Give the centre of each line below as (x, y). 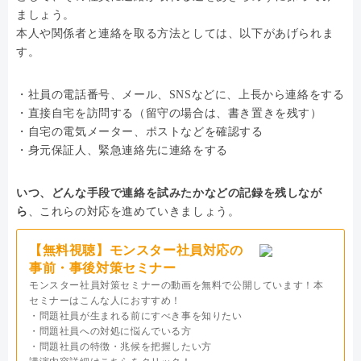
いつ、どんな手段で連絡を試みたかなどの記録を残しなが (169, 193)
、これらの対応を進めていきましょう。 (134, 211)
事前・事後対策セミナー (103, 268)
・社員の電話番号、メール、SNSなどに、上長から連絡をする (180, 94)
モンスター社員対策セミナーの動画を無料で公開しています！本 (176, 285)
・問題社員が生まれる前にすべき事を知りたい (136, 315)
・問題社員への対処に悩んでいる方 (110, 331)
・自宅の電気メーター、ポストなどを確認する (140, 131)
